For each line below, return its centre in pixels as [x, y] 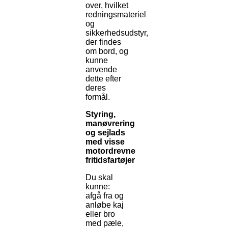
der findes [103, 42]
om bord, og [107, 51]
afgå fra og [105, 196]
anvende [101, 70]
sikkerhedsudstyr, [117, 33]
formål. [98, 97]
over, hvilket [107, 6]
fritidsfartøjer [110, 160]
